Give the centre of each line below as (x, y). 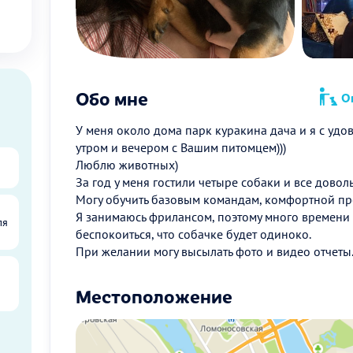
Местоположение (154, 295)
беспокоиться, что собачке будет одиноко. (193, 234)
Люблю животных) (127, 165)
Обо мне (112, 98)
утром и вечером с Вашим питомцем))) (181, 147)
